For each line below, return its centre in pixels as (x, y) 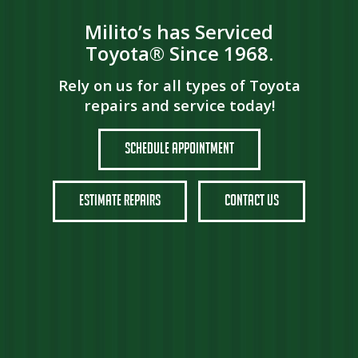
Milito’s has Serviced (179, 32)
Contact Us (252, 199)
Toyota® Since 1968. (179, 54)
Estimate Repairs (120, 199)
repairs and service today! (179, 105)
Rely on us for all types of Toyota (179, 85)
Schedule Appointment (179, 147)
